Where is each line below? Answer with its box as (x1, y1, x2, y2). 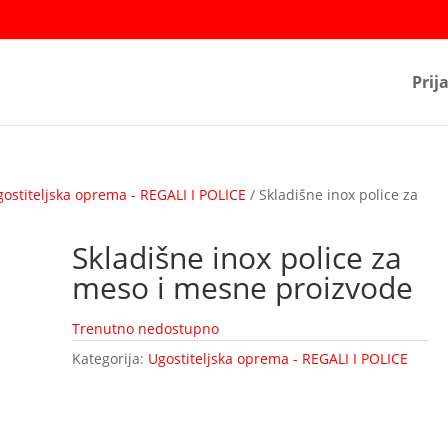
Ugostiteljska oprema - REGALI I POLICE (148, 348, 409, 368)
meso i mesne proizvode (72, 266, 414, 308)
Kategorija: (72, 348, 149, 368)
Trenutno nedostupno (72, 318, 220, 338)
